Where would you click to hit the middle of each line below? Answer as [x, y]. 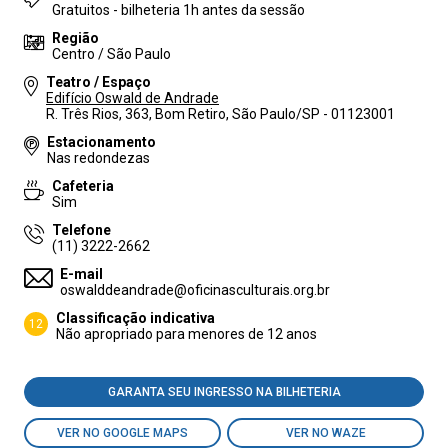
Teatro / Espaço [98, 82]
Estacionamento [101, 142]
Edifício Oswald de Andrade [132, 98]
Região [75, 38]
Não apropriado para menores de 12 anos [186, 334]
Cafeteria [83, 186]
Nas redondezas [98, 158]
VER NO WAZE [325, 433]
